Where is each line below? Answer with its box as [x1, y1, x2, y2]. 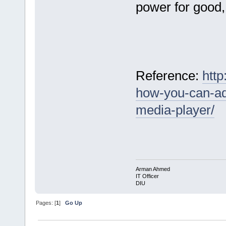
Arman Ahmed [135, 165, 170, 172]
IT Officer [135, 173, 159, 179]
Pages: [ [36, 199, 56, 206]
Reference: [135, 68, 202, 84]
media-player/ [135, 102, 214, 118]
